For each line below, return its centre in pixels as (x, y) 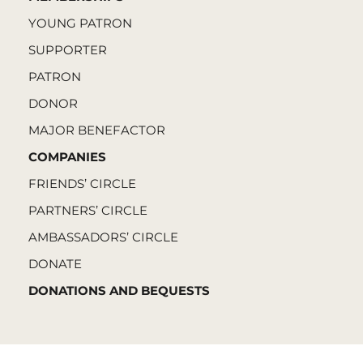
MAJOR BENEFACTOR (97, 130)
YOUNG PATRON (80, 23)
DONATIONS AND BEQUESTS (119, 291)
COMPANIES (67, 157)
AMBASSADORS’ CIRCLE (103, 237)
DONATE (55, 264)
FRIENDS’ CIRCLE (82, 184)
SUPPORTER (68, 50)
